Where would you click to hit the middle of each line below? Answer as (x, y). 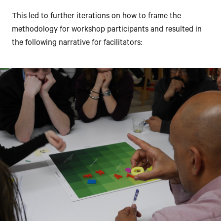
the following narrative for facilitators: (77, 44)
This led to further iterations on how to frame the (96, 17)
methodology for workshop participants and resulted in (107, 30)
